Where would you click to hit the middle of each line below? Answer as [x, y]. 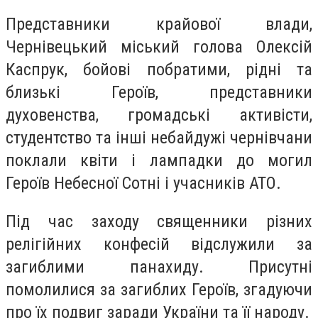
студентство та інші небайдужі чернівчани [159, 138]
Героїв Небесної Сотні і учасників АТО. [143, 183]
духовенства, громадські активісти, [159, 115]
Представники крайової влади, [159, 24]
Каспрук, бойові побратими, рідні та [159, 70]
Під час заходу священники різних [159, 221]
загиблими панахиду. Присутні [159, 267]
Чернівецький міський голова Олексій [159, 47]
